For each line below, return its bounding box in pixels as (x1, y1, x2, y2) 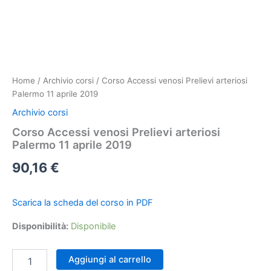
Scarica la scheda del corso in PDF (12, 197, 153, 209)
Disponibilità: (12, 221, 68, 232)
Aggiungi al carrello (68, 253, 151, 265)
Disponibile (71, 221, 116, 232)
